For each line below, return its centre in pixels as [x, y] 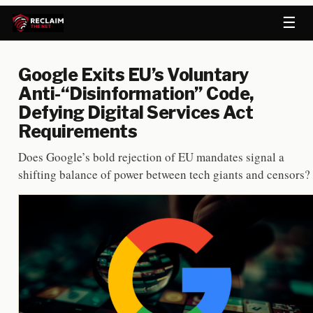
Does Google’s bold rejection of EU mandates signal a [151, 157]
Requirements [78, 131]
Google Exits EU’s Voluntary [133, 75]
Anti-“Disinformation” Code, [136, 94]
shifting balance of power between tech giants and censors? [164, 174]
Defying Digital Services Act [136, 112]
